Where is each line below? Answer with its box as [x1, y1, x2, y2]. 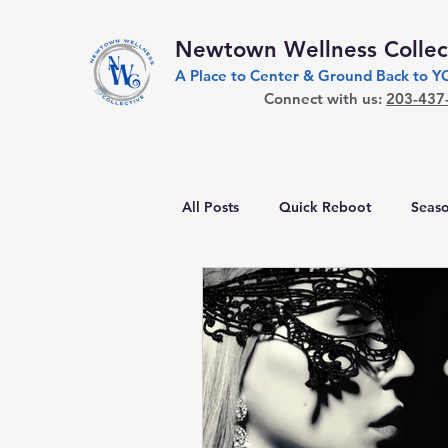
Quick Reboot [279, 197, 371, 216]
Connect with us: [264, 89, 386, 108]
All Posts [182, 197, 239, 216]
